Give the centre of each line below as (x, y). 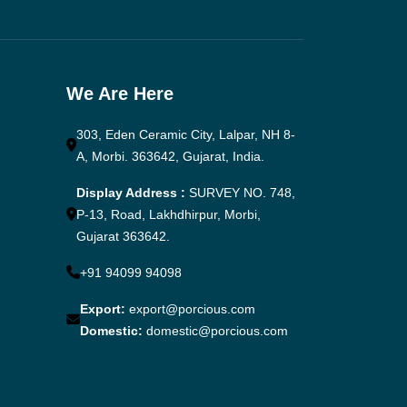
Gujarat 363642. (123, 236)
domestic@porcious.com (217, 330)
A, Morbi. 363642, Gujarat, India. (170, 156)
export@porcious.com (192, 308)
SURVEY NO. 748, (240, 192)
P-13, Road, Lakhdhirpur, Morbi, (169, 214)
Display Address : (131, 192)
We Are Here (120, 93)
